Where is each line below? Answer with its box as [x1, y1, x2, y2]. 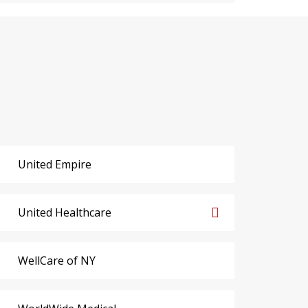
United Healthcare [17, 204, 111, 220]
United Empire [17, 156, 91, 172]
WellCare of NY [17, 252, 96, 268]
